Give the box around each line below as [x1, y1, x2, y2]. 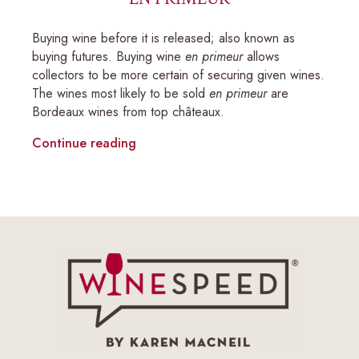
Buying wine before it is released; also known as [32, 28, 295, 47]
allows [243, 46, 280, 66]
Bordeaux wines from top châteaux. [32, 102, 224, 121]
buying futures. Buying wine [32, 46, 185, 66]
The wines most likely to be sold [32, 83, 209, 103]
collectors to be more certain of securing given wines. [32, 65, 325, 84]
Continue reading [32, 133, 136, 152]
